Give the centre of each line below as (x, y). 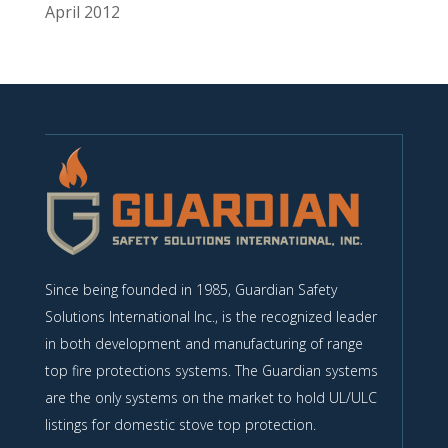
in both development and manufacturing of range (203, 344)
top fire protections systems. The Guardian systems (211, 371)
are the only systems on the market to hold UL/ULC (210, 398)
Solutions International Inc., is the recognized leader (210, 317)
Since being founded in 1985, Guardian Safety (190, 290)
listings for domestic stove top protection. (180, 425)
